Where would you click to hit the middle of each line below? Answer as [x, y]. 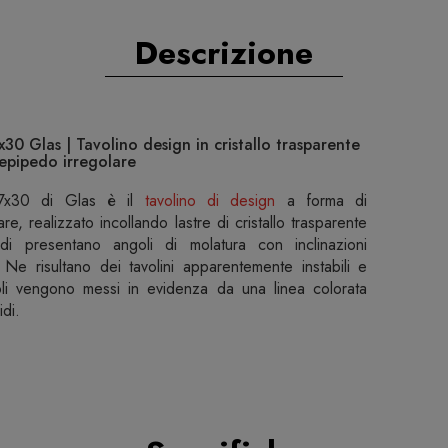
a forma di [321, 201]
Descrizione [224, 53]
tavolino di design [210, 201]
